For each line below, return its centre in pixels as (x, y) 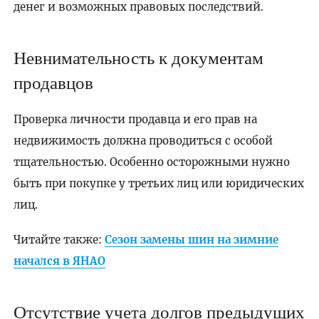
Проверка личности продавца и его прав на (135, 120)
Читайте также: (59, 240)
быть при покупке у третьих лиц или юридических (158, 184)
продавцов (53, 82)
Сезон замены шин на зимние (191, 240)
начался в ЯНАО (59, 261)
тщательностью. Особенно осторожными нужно (151, 162)
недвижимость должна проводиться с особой (143, 141)
